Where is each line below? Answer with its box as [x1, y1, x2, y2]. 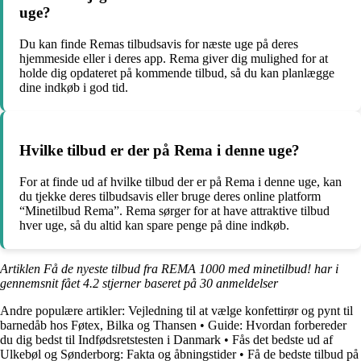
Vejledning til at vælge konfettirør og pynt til [128, 303, 353, 317]
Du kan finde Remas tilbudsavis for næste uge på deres [19, 36, 298, 51]
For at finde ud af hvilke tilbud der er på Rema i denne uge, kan [19, 174, 342, 189]
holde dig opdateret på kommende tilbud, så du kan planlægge [19, 65, 334, 80]
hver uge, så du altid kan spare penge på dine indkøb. [19, 218, 289, 232]
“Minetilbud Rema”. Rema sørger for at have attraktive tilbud [19, 203, 330, 218]
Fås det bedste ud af [232, 332, 333, 346]
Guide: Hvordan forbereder [208, 317, 346, 332]
